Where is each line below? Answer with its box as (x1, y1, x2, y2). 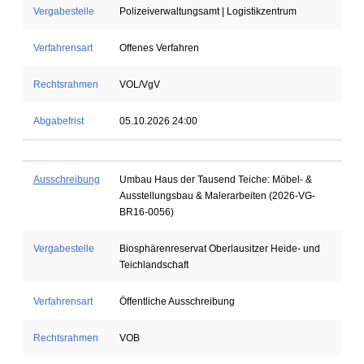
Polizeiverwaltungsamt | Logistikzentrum (119, 6, 297, 17)
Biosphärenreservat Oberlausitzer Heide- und (119, 243, 320, 254)
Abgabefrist (32, 115, 84, 127)
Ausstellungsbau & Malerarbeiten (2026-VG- (119, 190, 315, 201)
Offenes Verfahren (119, 42, 199, 54)
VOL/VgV (119, 79, 160, 90)
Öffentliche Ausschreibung (119, 296, 235, 307)
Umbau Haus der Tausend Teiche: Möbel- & (119, 174, 312, 185)
